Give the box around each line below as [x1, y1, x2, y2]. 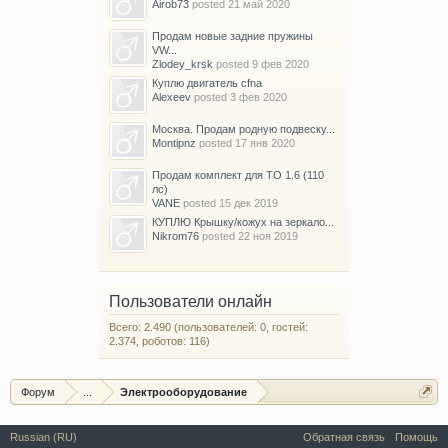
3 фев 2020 [230, 91, 287, 104]
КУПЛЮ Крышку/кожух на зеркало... [152, 216, 334, 229]
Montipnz [152, 137, 196, 150]
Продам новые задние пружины [152, 30, 313, 43]
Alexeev [152, 91, 191, 104]
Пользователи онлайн [109, 293, 272, 311]
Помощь [395, 431, 438, 444]
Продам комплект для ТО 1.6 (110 [152, 169, 324, 182]
